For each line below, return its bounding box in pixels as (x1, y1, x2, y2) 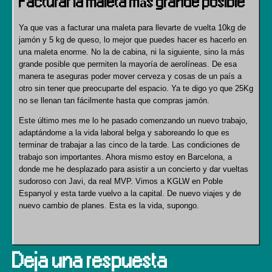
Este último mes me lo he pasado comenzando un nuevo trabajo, (19, 116, 248, 125)
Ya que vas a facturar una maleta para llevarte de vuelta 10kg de (19, 23, 246, 32)
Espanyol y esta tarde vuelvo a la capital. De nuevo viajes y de (19, 189, 241, 198)
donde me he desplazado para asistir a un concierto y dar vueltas (19, 165, 248, 174)
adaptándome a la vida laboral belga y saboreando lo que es (19, 128, 229, 137)
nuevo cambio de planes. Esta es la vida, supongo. (19, 201, 199, 210)
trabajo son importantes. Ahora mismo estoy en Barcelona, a (19, 152, 232, 161)
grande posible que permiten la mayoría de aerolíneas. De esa (19, 59, 237, 69)
